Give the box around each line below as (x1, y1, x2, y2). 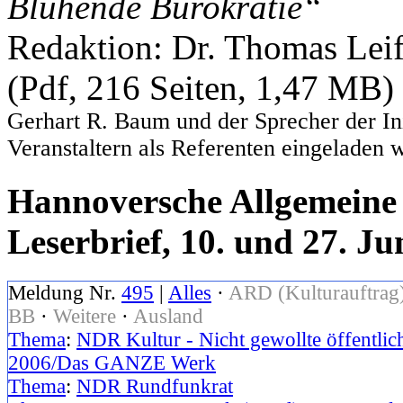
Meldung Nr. (8, 282, 121, 305)
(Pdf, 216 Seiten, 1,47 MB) (7, 67, 394, 107)
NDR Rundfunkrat (76, 375, 233, 399)
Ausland (133, 305, 203, 328)
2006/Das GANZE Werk (8, 352, 216, 375)
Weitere (53, 305, 116, 328)
